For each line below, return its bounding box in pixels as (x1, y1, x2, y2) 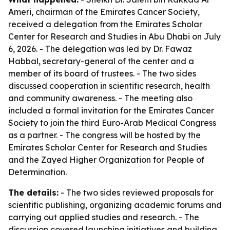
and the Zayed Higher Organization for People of (8, 155, 204, 165)
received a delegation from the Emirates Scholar (8, 19, 202, 29)
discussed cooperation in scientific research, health (8, 81, 210, 91)
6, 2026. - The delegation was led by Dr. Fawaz (8, 44, 192, 54)
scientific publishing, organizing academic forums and (8, 200, 222, 210)
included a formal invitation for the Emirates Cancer (8, 105, 214, 116)
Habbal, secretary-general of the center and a (8, 56, 194, 66)
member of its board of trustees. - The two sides (8, 68, 196, 79)
